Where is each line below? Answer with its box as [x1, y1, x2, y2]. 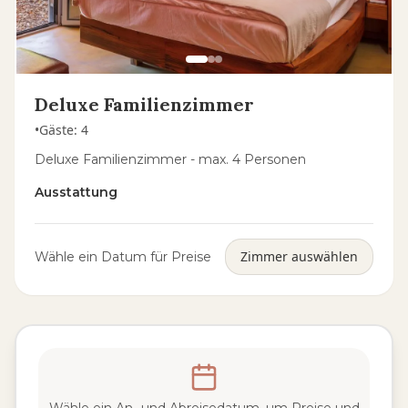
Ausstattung [35, 184, 117, 200]
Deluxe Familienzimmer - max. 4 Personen [35, 151, 306, 168]
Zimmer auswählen [240, 248, 358, 265]
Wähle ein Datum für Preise [35, 249, 211, 265]
